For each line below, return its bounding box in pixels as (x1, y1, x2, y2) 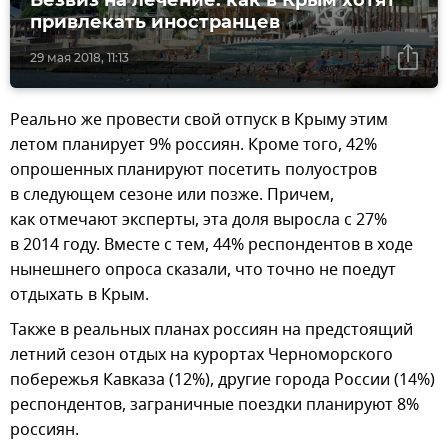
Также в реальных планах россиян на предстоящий (10, 317, 413, 342)
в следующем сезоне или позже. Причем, (10, 182, 334, 207)
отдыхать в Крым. (10, 282, 149, 307)
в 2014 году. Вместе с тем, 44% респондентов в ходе (10, 232, 413, 257)
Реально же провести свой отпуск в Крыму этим (10, 107, 388, 132)
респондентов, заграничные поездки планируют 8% (10, 392, 419, 417)
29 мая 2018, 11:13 (30, 49, 129, 65)
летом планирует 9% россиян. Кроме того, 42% (10, 132, 377, 157)
